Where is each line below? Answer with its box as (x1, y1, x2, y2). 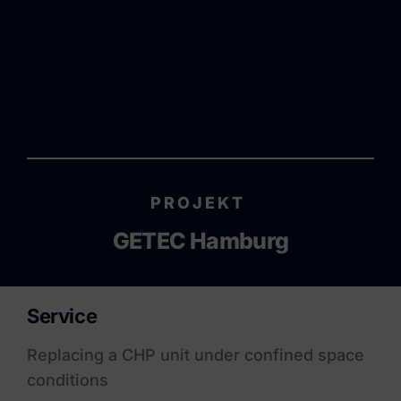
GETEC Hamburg (112, 226, 289, 254)
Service (26, 304, 98, 328)
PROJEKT (149, 192, 252, 212)
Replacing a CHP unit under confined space (26, 346, 364, 365)
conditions (26, 371, 108, 390)
